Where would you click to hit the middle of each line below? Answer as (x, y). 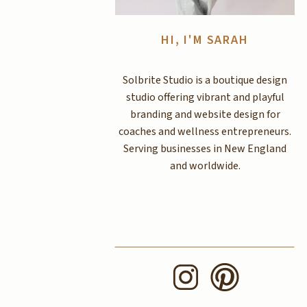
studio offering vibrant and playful (205, 97)
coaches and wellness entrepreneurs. (205, 132)
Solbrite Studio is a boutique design (205, 80)
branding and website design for (205, 114)
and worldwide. (205, 166)
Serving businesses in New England (205, 149)
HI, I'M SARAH (205, 40)
